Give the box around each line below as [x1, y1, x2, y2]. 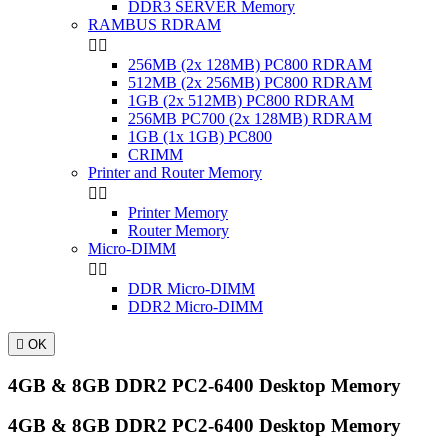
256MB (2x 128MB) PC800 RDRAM [128, 56, 372, 73]
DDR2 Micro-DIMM [128, 298, 263, 315]
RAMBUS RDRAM [88, 16, 221, 33]
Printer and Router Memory [88, 164, 262, 181]
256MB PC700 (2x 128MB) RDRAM [128, 110, 372, 127]
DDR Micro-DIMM [128, 280, 255, 297]
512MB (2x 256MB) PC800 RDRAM [128, 74, 372, 91]
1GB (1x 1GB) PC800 [128, 128, 272, 145]
